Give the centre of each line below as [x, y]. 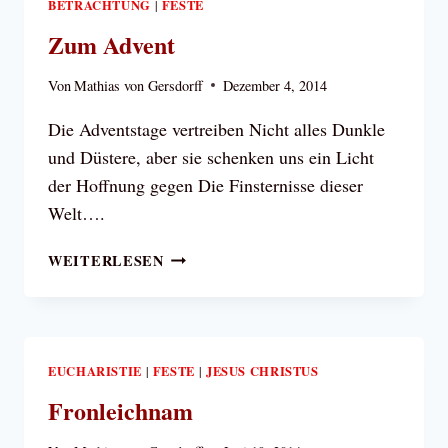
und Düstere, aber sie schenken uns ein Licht [211, 156]
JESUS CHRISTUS [262, 370]
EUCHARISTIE [95, 370]
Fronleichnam [120, 410]
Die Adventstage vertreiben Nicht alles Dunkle [216, 128]
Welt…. [76, 212]
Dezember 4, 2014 [275, 85]
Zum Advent [111, 44]
